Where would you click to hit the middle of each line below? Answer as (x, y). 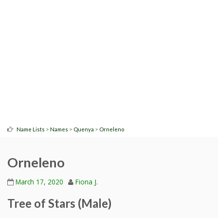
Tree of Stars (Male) (59, 203)
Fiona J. (87, 182)
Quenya (84, 129)
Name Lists (31, 129)
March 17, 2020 (39, 182)
